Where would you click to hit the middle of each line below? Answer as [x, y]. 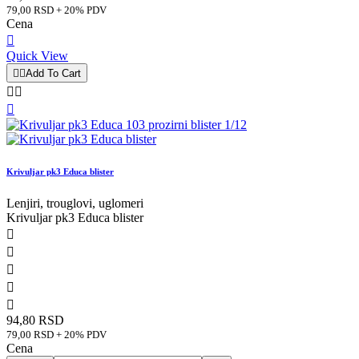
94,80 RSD [35, 320]
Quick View [37, 56]
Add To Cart [53, 73]
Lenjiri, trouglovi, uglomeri [75, 203]
